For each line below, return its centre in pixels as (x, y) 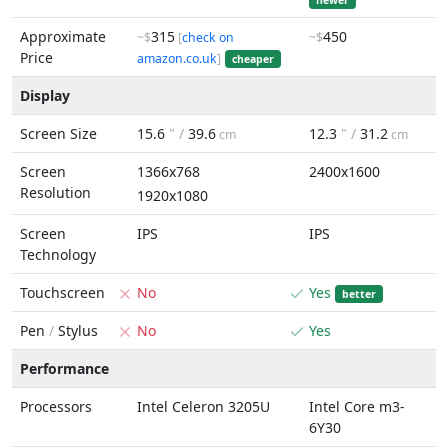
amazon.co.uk (177, 58)
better (358, 294)
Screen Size (58, 133)
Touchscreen (62, 292)
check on (208, 37)
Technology (58, 254)
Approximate (63, 36)
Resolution (55, 192)
